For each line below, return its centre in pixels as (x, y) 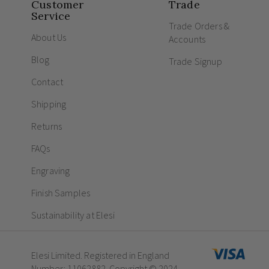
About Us (49, 37)
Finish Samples (61, 193)
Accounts (187, 39)
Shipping (49, 104)
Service (51, 16)
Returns (47, 126)
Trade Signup (195, 61)
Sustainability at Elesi (73, 215)
